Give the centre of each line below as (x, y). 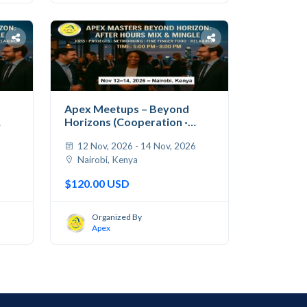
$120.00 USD (97, 184)
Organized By (117, 217)
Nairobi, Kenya (107, 160)
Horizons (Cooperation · (126, 122)
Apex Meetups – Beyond (127, 109)
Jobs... (81, 135)
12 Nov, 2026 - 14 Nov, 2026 (136, 146)
